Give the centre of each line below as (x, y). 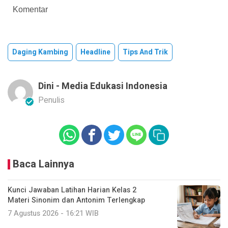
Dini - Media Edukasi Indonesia (103, 87)
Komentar (30, 10)
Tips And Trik (145, 52)
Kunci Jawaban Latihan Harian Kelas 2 (72, 190)
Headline (95, 52)
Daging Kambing (40, 52)
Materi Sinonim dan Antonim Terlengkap (76, 201)
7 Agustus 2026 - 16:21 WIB (53, 214)
